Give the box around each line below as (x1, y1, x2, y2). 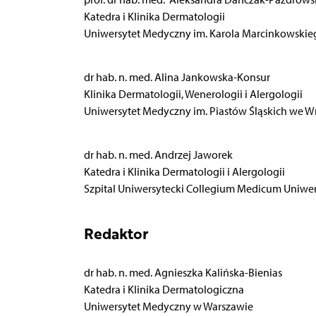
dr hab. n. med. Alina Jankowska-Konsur (83, 70, 270, 84)
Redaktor (83, 222, 148, 244)
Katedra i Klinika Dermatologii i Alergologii (83, 164, 285, 178)
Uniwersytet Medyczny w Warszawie (83, 299, 253, 313)
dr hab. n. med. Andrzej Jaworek (83, 147, 233, 162)
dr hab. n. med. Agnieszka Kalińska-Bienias (83, 265, 282, 279)
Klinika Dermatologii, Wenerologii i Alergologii (83, 87, 303, 101)
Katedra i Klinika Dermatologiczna (83, 282, 244, 296)
